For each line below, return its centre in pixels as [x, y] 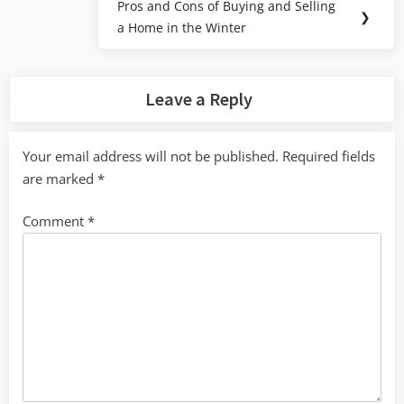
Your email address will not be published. [151, 156]
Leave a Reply [199, 99]
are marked [60, 178]
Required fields [329, 156]
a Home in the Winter [182, 27]
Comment [55, 221]
